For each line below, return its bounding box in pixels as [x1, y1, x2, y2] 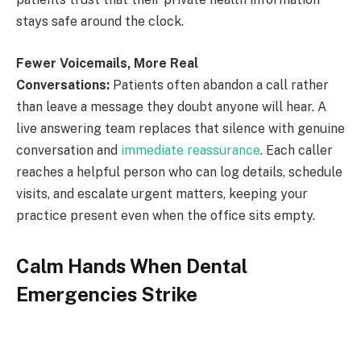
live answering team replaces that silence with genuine [16, 120, 345, 136]
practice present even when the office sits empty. [16, 207, 315, 223]
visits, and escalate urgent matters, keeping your [16, 185, 308, 201]
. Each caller [260, 142, 333, 158]
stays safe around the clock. [16, 14, 184, 30]
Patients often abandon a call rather [110, 77, 329, 93]
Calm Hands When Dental [16, 254, 247, 277]
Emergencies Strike [16, 282, 197, 305]
